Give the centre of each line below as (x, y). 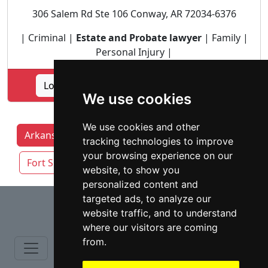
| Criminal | (48, 38)
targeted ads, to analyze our (147, 199)
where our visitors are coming (150, 227)
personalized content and (140, 184)
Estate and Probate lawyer (138, 38)
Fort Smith (51, 163)
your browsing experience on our (157, 156)
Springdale (186, 163)
